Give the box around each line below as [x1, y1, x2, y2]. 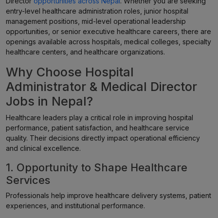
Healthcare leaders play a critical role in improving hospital [6, 113, 193, 122]
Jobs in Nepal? [6, 94, 93, 109]
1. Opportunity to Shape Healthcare [6, 161, 187, 174]
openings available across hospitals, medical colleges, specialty [6, 37, 211, 46]
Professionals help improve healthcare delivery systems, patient [6, 191, 211, 200]
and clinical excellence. [6, 144, 81, 152]
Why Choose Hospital [6, 65, 134, 79]
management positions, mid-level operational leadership [6, 17, 186, 25]
